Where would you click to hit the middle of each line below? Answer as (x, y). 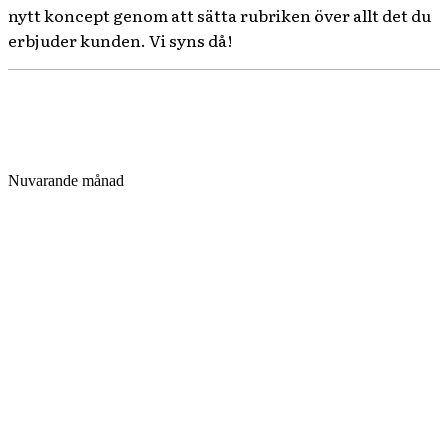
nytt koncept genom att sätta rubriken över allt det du (219, 15)
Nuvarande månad (66, 180)
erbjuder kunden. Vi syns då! (120, 40)
